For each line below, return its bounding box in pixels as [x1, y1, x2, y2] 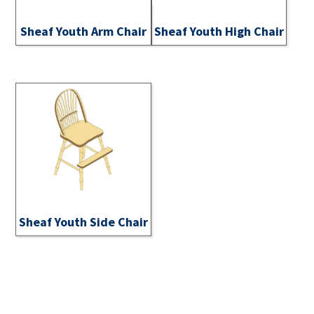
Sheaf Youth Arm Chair [20, 22, 147, 39]
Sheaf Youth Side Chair [19, 214, 149, 231]
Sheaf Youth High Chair [154, 22, 285, 39]
